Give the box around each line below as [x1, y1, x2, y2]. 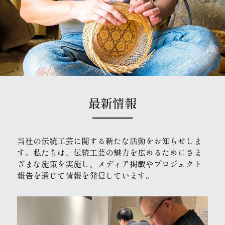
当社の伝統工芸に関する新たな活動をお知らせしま [17, 134, 202, 147]
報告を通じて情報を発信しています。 [17, 169, 154, 181]
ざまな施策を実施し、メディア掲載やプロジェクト [17, 157, 202, 170]
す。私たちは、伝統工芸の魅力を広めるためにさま [17, 146, 202, 158]
